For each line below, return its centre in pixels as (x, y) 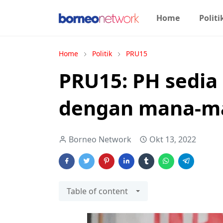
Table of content (97, 191)
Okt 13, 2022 (173, 139)
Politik (102, 54)
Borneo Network (100, 139)
